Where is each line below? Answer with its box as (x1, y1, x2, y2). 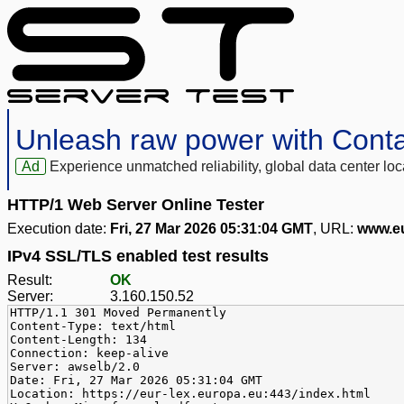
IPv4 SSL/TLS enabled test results (7, 247, 269, 266)
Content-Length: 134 (10, 333, 147, 347)
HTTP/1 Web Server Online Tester (7, 196, 264, 215)
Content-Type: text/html (10, 319, 176, 334)
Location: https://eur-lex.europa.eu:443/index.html (10, 387, 371, 401)
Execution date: (7, 221, 110, 237)
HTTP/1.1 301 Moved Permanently (10, 306, 226, 320)
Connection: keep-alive (10, 346, 169, 361)
